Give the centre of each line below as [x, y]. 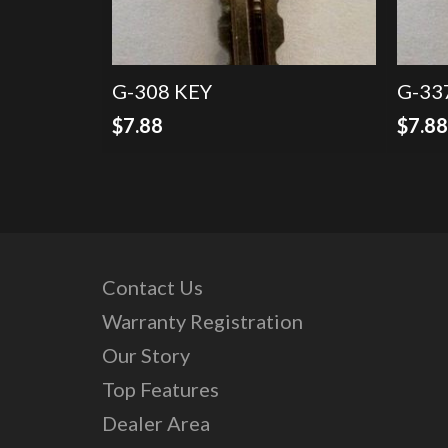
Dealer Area [156, 422]
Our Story [146, 354]
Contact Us [152, 286]
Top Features [160, 388]
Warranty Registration [202, 320]
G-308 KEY [162, 90]
